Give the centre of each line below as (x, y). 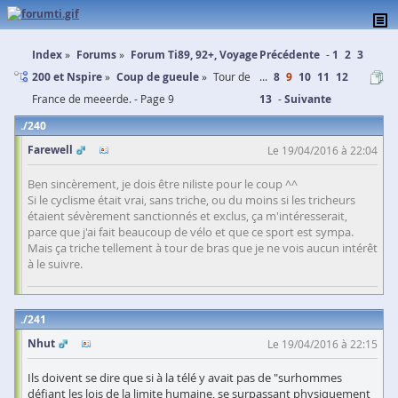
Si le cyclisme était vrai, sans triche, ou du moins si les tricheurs (191, 200)
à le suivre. (55, 264)
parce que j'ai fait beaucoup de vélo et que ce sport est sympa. (191, 232)
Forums (96, 55)
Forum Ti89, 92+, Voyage (194, 55)
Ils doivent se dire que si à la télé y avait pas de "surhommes (185, 378)
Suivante (307, 99)
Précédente (289, 55)
